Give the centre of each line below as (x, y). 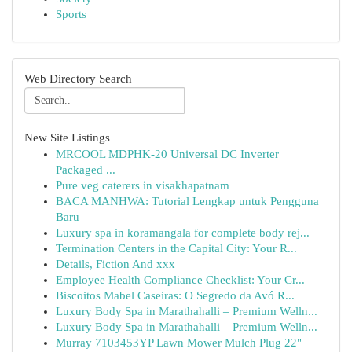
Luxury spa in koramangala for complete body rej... (183, 233)
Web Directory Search (78, 79)
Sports (71, 14)
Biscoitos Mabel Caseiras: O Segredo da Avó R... (175, 295)
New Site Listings (67, 137)
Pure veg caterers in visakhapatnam (143, 185)
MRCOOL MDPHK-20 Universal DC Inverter (167, 154)
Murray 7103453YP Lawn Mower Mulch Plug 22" (179, 343)
